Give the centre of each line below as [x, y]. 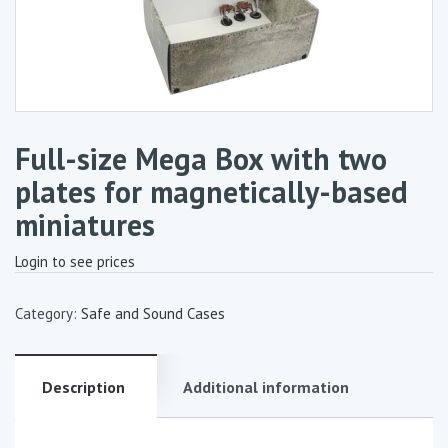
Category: [48, 314]
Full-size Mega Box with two [201, 159]
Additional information [266, 387]
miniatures [85, 225]
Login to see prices [75, 262]
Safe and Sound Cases [153, 314]
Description [83, 387]
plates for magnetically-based [211, 192]
